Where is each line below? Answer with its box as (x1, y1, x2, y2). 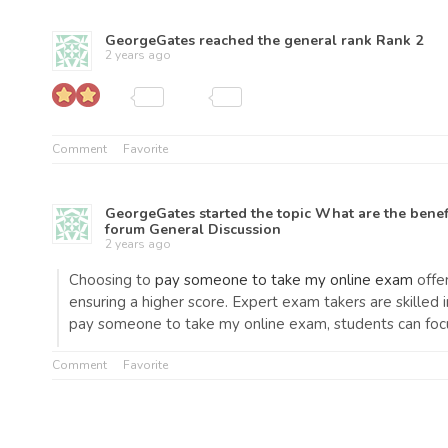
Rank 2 (376, 31, 423, 50)
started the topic (195, 204, 315, 223)
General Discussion (149, 220, 281, 239)
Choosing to (69, 270, 155, 290)
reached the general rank (195, 31, 376, 50)
